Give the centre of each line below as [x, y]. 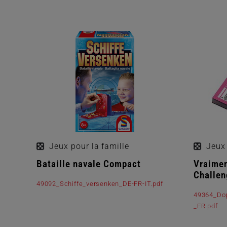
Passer [45, 27]
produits [46, 37]
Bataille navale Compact [89, 164]
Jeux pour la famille [89, 146]
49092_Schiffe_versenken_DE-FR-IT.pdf [100, 183]
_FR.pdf [206, 206]
